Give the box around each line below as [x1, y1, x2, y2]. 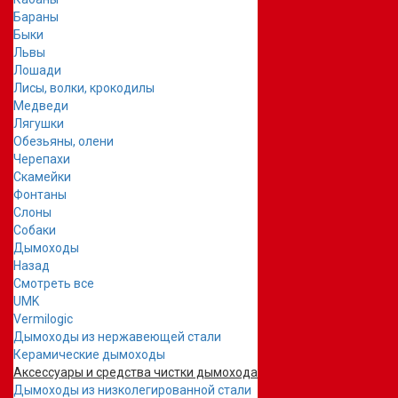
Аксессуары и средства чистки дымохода [13, 365, 258, 379]
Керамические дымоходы [13, 347, 165, 362]
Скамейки [13, 170, 71, 184]
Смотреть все [13, 276, 94, 291]
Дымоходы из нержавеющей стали [13, 330, 221, 344]
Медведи [13, 99, 68, 113]
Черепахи [13, 152, 70, 166]
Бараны [13, 10, 59, 24]
